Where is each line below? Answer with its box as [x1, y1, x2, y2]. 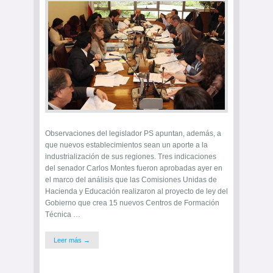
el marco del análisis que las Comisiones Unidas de [45, 175, 217, 184]
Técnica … [45, 210, 80, 219]
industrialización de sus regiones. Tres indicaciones [45, 152, 216, 161]
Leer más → [54, 236, 90, 244]
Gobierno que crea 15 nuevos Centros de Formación [45, 198, 219, 207]
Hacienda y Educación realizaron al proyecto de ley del [45, 186, 228, 196]
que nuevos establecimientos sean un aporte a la [45, 140, 208, 149]
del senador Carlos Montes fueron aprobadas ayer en [45, 163, 222, 172]
